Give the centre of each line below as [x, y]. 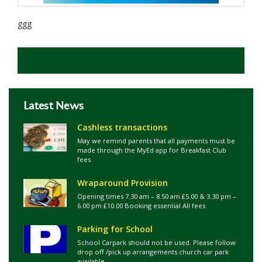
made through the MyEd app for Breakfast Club [152, 150]
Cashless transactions [122, 127]
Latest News [54, 106]
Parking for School [115, 229]
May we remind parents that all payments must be [156, 141]
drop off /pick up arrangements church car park [153, 252]
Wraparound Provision [123, 183]
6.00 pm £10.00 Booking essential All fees [141, 206]
